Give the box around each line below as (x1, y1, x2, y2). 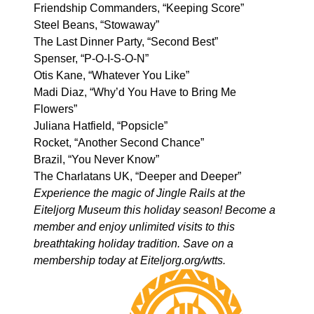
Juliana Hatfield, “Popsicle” (34, 120, 168, 132)
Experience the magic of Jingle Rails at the (34, 187, 245, 199)
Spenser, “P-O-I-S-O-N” (34, 53, 149, 64)
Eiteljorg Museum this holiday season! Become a (34, 204, 275, 216)
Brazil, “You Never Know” (34, 153, 159, 165)
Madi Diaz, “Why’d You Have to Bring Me (34, 86, 236, 98)
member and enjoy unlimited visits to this (34, 221, 235, 233)
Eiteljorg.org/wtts (140, 254, 223, 266)
